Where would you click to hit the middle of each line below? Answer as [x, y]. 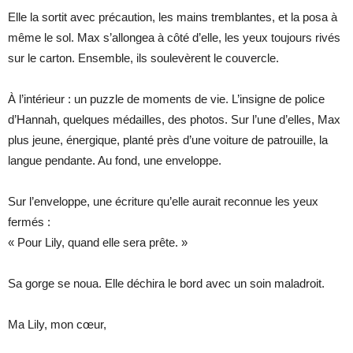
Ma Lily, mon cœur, [57, 324]
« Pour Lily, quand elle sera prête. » [98, 242]
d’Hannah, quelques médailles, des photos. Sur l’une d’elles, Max [174, 119]
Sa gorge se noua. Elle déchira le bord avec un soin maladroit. [166, 283]
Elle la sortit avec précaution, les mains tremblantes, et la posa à [173, 17]
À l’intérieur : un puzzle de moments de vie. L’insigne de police [166, 98]
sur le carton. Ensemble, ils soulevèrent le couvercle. [143, 58]
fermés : [29, 221]
